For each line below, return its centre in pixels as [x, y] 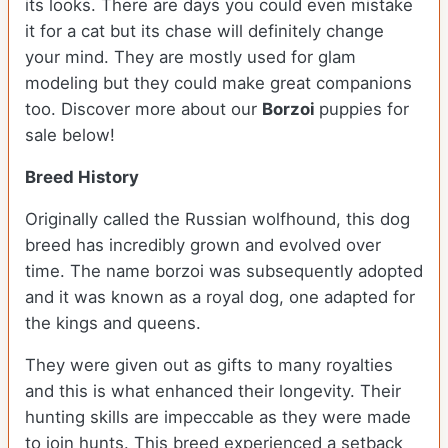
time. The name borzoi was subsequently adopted [224, 271]
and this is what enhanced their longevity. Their [213, 391]
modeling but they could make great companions [218, 83]
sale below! [70, 135]
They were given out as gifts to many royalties [209, 365]
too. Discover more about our [143, 109]
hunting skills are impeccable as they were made [218, 417]
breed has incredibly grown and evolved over [203, 245]
